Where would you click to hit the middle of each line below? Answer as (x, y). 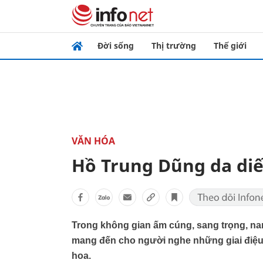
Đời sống (116, 45)
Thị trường (174, 45)
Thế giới (230, 45)
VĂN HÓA (93, 141)
